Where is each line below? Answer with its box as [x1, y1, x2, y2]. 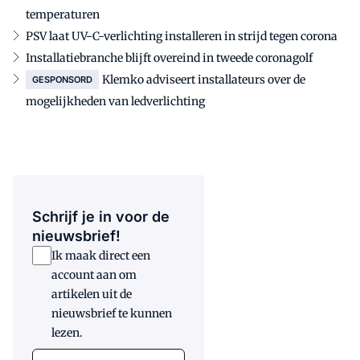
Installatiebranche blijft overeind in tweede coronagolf [26, 50, 313, 65]
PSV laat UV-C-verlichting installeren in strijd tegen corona [26, 28, 337, 43]
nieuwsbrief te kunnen [51, 305, 172, 321]
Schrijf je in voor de [32, 207, 170, 225]
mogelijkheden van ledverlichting [26, 93, 205, 108]
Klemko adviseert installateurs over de [102, 72, 305, 87]
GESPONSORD [32, 73, 92, 85]
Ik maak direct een [51, 247, 150, 263]
